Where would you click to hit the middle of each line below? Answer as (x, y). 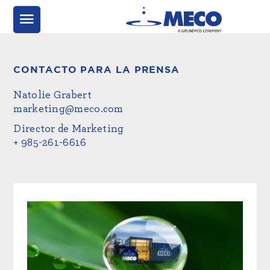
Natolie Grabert (52, 95)
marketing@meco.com (68, 109)
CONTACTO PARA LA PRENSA (97, 70)
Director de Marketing (69, 129)
